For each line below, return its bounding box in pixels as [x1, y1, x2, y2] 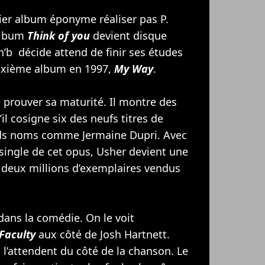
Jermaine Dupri [82, 127, 157, 142]
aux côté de [35, 227, 100, 241]
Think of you [27, 28, 90, 43]
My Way [114, 61, 153, 76]
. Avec [157, 127, 187, 142]
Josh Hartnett [100, 227, 167, 241]
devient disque [90, 28, 167, 43]
